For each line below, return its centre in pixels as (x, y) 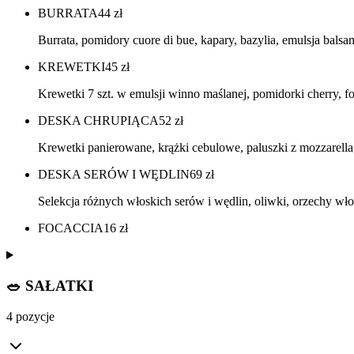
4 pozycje (30, 316)
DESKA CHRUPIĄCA (98, 121)
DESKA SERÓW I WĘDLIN (114, 175)
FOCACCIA (71, 228)
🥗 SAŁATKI (50, 285)
